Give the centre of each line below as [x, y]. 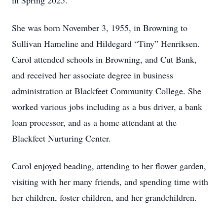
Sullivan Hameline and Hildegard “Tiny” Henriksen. [106, 43]
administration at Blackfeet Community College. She [107, 91]
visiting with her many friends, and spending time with [110, 182]
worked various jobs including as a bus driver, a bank [107, 107]
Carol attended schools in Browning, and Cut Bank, [104, 59]
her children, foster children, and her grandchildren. [104, 197]
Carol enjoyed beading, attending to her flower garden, [109, 166]
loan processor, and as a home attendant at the [94, 122]
